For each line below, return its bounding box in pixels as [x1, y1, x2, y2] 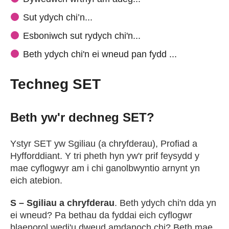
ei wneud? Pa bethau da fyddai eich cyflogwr [10, 210, 192, 220]
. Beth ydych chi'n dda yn [114, 198, 216, 208]
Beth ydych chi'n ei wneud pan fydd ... [23, 49, 177, 59]
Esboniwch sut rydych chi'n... [23, 31, 141, 41]
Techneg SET [10, 76, 101, 92]
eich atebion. [10, 175, 62, 186]
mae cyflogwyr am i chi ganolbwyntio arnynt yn [10, 163, 200, 173]
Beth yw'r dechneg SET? [10, 110, 154, 124]
